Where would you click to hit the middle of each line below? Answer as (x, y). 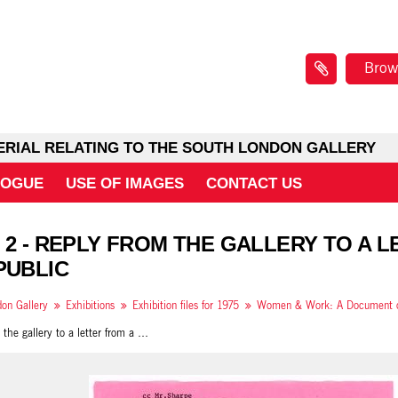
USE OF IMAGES (125, 183)
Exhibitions (90, 306)
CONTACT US (254, 183)
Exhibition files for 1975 (186, 306)
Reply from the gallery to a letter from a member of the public (143, 333)
